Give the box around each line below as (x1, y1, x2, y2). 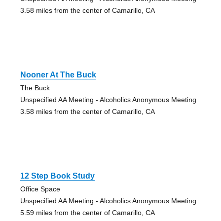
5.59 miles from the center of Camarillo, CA (20, 209, 155, 217)
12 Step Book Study (20, 172, 95, 181)
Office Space (20, 185, 60, 193)
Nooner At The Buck (20, 71, 96, 79)
